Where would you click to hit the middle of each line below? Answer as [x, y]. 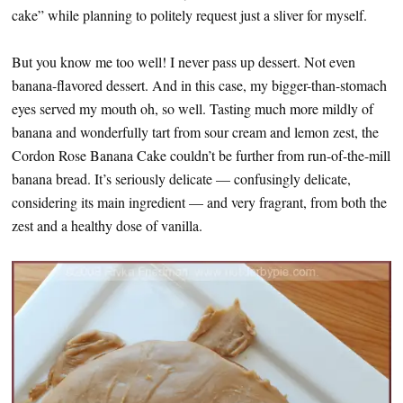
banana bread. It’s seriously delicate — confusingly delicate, [181, 179]
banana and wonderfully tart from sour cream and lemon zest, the [195, 132]
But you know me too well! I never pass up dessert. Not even [184, 62]
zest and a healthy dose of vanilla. [107, 226]
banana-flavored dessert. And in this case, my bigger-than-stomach [199, 85]
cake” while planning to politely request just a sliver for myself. [189, 15]
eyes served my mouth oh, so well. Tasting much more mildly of [193, 109]
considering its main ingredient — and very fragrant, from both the [199, 202]
